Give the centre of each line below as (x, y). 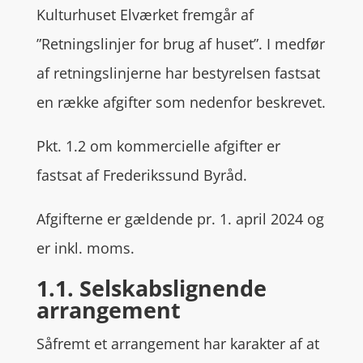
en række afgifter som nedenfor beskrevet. (181, 102)
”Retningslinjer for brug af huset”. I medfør (180, 44)
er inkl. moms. (87, 248)
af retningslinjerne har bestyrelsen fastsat (178, 73)
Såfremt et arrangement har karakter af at (177, 344)
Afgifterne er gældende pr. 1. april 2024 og (180, 219)
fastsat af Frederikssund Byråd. (141, 175)
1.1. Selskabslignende (151, 288)
